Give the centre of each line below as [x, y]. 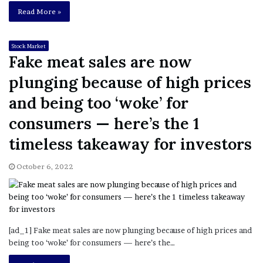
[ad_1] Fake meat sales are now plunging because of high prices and [130, 230]
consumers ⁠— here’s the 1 [104, 124]
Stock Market [29, 46]
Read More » [39, 12]
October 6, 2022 [45, 167]
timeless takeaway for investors [130, 144]
